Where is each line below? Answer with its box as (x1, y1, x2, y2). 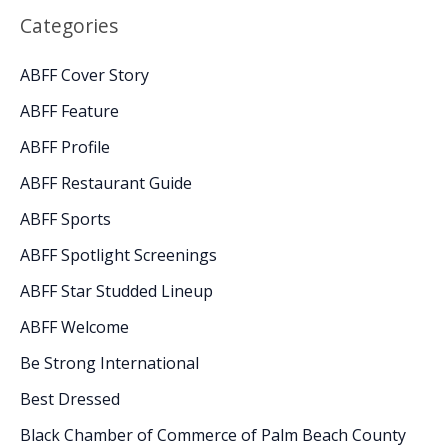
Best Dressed (20, 387, 120, 410)
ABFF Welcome (20, 315, 129, 338)
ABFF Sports (20, 207, 111, 230)
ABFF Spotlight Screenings (20, 243, 217, 266)
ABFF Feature (20, 99, 119, 122)
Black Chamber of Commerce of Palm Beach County (20, 423, 406, 446)
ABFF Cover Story (20, 63, 149, 86)
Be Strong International (20, 351, 199, 374)
